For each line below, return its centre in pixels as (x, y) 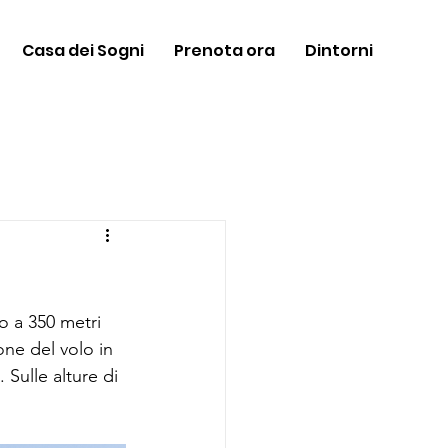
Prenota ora (224, 50)
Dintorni (339, 50)
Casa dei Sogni (83, 50)
